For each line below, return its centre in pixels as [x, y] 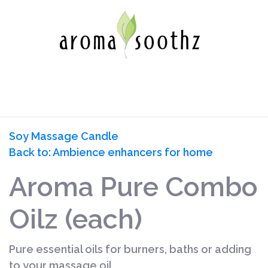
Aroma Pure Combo [133, 187]
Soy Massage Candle [64, 136]
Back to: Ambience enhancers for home [111, 152]
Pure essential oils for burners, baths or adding [130, 249]
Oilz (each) [76, 219]
